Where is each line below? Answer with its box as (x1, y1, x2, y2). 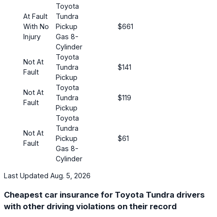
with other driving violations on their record (4, 201, 177, 211)
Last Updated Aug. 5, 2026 (4, 171, 91, 180)
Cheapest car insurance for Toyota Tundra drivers (4, 189, 205, 200)
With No (23, 22, 49, 31)
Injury (23, 32, 41, 41)
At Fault (23, 12, 47, 20)
